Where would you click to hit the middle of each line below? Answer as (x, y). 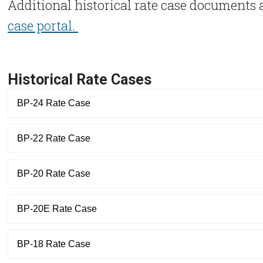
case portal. (43, 26)
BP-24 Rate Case (54, 103)
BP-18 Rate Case (54, 244)
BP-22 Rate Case (54, 138)
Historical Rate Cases (80, 80)
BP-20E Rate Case (57, 209)
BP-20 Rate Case (54, 173)
